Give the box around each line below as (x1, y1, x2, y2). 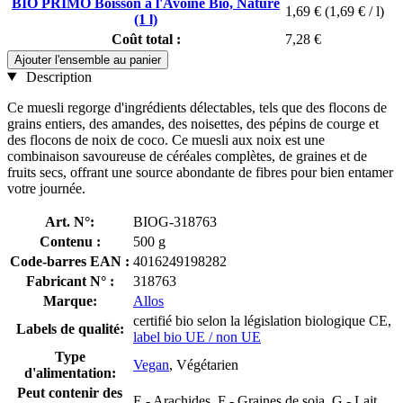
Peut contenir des (17, 384, 122, 400)
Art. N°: (45, 213, 94, 229)
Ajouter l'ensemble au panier (14, 52, 161, 67)
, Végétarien (169, 356, 238, 372)
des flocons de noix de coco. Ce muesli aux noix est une (7, 131, 325, 148)
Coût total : (111, 31, 181, 47)
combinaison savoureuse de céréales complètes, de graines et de (7, 148, 367, 164)
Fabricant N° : (25, 273, 114, 289)
